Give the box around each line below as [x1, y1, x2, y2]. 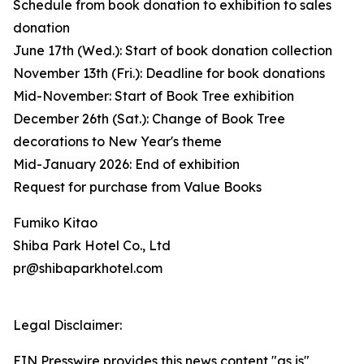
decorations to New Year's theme [13, 133, 222, 150]
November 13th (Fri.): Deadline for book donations [13, 65, 325, 82]
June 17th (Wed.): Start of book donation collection [13, 42, 332, 59]
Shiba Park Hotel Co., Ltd [13, 237, 171, 254]
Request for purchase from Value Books [13, 179, 262, 196]
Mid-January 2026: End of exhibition [13, 156, 240, 173]
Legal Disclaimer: [13, 317, 122, 334]
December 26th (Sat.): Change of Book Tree [13, 110, 285, 128]
